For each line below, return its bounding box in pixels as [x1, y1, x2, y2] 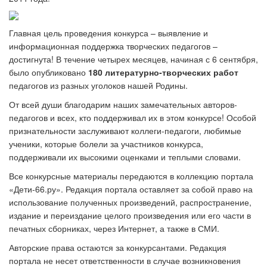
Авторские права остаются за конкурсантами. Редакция [9, 241, 226, 253]
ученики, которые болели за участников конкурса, [9, 138, 203, 150]
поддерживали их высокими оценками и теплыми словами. [9, 151, 241, 163]
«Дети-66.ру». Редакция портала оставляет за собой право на [9, 183, 253, 195]
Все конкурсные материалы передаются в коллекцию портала [9, 170, 253, 182]
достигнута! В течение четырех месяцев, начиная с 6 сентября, [9, 53, 258, 65]
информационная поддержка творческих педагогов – [9, 40, 218, 52]
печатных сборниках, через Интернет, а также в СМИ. [9, 222, 219, 234]
